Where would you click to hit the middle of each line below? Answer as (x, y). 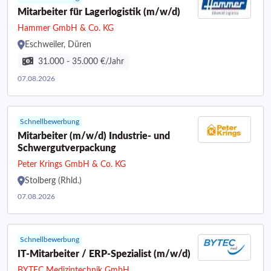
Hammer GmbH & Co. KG (66, 28)
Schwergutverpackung (67, 148)
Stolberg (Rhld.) (53, 181)
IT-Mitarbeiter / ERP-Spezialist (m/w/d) (104, 254)
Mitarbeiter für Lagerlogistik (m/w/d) (99, 12)
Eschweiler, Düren (58, 45)
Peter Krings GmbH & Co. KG (72, 165)
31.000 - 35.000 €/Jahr (81, 62)
